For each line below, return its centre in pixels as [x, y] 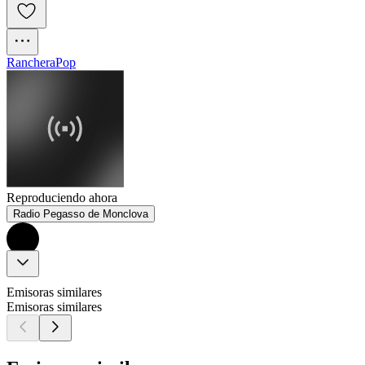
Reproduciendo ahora [62, 198]
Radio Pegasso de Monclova [81, 214]
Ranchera [31, 63]
